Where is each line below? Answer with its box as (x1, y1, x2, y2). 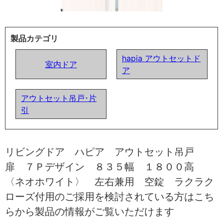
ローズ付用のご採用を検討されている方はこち (5, 190, 214, 203)
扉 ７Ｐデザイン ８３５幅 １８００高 (5, 160, 204, 173)
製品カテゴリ (10, 33, 58, 43)
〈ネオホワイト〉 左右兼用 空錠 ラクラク (5, 175, 214, 188)
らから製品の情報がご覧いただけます (5, 205, 174, 218)
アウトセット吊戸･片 (21, 93, 97, 103)
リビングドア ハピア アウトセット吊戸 (5, 145, 204, 158)
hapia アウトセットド (122, 53, 201, 63)
